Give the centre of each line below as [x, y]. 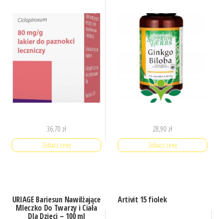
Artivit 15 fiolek [142, 200]
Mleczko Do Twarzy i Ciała [56, 208]
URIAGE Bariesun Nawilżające [56, 200]
